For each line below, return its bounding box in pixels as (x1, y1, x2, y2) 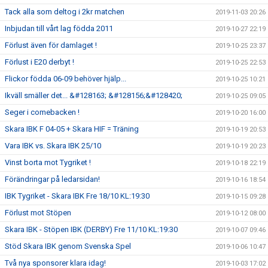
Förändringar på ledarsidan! (5, 175, 100, 184)
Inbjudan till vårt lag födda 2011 (5, 24, 113, 33)
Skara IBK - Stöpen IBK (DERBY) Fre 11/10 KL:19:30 (5, 225, 178, 234)
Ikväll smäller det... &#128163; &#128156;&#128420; (5, 91, 182, 100)
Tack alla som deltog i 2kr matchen (5, 7, 124, 16)
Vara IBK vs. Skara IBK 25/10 (5, 141, 101, 150)
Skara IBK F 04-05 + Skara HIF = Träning (5, 124, 139, 133)
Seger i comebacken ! (5, 108, 80, 117)
